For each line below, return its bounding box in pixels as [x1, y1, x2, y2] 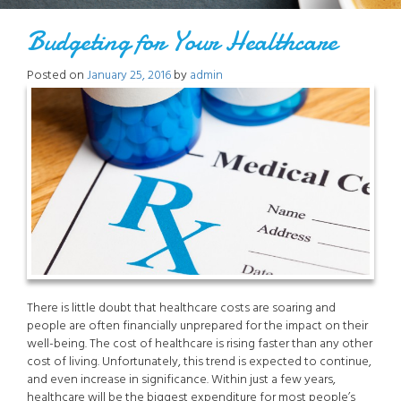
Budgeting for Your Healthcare [27, 23, 338, 61]
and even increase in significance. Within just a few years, [27, 369, 336, 388]
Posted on [27, 64, 87, 84]
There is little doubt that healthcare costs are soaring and [27, 297, 336, 317]
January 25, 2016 [87, 64, 171, 84]
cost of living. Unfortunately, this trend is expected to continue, [27, 351, 371, 371]
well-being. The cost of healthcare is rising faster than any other [27, 333, 372, 353]
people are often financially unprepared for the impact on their [27, 315, 368, 335]
